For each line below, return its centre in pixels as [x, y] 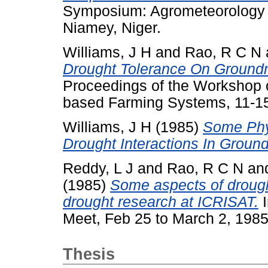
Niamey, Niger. [112, 28]
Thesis [89, 254]
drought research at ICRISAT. [161, 202]
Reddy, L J [98, 168]
